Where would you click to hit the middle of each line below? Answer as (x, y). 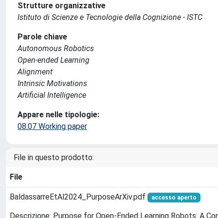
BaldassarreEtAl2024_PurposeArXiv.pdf (79, 197)
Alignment (35, 72)
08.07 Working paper (52, 126)
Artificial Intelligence (52, 95)
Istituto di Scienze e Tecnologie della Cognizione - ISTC (110, 17)
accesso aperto (174, 198)
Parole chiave (42, 37)
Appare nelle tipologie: (58, 115)
